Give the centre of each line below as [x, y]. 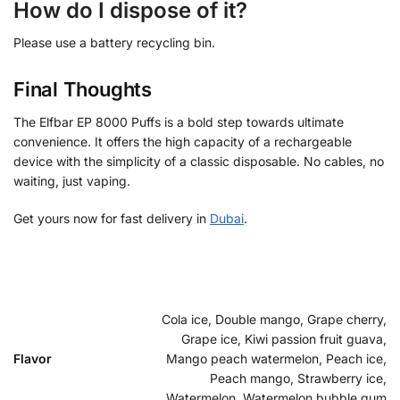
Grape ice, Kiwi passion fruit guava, [284, 339]
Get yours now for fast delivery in [112, 218]
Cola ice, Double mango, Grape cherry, [274, 320]
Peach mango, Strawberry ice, [298, 379]
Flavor [33, 359]
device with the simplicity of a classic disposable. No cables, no [199, 162]
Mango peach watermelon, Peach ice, [276, 359]
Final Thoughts [83, 90]
